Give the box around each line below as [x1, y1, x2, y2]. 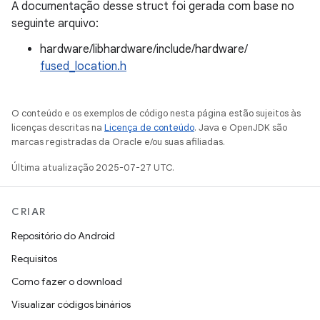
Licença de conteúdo [104, 121, 194, 134]
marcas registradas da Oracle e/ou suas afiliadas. [11, 136, 225, 148]
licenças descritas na [11, 121, 104, 134]
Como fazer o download [11, 275, 122, 288]
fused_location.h [40, 59, 126, 74]
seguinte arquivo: [11, 16, 99, 31]
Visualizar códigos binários [11, 298, 131, 311]
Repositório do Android [11, 229, 115, 242]
